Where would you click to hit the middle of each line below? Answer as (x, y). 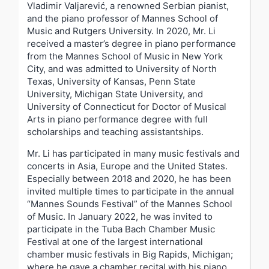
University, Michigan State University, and (115, 94)
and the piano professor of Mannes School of (122, 18)
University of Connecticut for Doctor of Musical (127, 106)
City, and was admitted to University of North (122, 68)
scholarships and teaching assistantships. (115, 131)
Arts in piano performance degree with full (117, 119)
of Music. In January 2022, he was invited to (120, 216)
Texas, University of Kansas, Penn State (111, 81)
